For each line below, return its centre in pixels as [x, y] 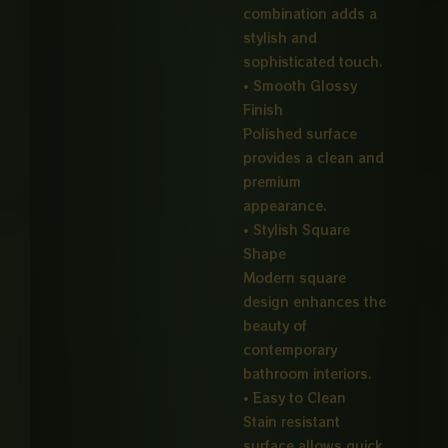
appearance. [285, 206]
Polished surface [300, 134]
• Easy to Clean [295, 398]
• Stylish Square [297, 230]
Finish [263, 110]
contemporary [290, 350]
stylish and [280, 38]
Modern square [295, 278]
